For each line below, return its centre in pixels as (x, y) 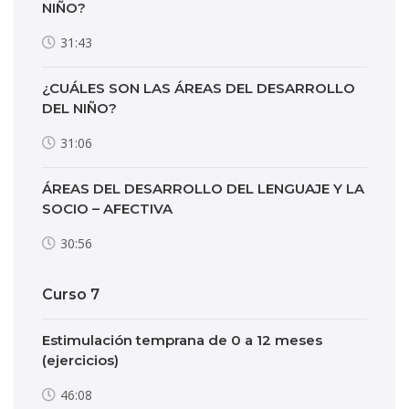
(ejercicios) (80, 360)
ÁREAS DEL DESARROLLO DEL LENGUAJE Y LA (203, 189)
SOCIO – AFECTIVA (107, 209)
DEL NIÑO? (79, 108)
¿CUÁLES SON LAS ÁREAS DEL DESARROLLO (199, 88)
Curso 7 (71, 294)
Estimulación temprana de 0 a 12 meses (182, 340)
